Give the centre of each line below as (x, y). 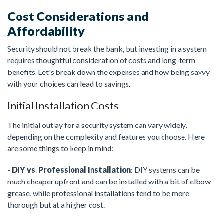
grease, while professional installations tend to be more (98, 193)
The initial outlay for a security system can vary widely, (97, 125)
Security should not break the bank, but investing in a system (107, 49)
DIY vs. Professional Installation (71, 170)
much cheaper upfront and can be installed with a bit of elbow (109, 182)
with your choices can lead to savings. (69, 84)
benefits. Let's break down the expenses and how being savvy (109, 72)
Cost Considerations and (78, 16)
